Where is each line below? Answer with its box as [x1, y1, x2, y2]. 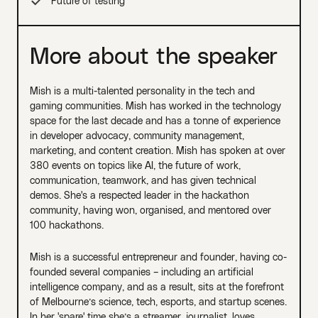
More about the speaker [29, 40, 278, 68]
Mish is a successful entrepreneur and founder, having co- [29, 250, 287, 263]
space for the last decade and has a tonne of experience [29, 114, 280, 126]
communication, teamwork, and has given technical [29, 173, 256, 186]
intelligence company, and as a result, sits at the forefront [29, 280, 284, 292]
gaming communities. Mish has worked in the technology [29, 99, 281, 111]
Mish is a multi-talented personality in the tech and [29, 84, 255, 97]
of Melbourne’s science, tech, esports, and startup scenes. [29, 295, 287, 307]
